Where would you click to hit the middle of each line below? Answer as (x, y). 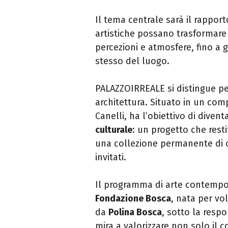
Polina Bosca (135, 212)
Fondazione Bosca (133, 198)
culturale (114, 130)
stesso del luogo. (132, 61)
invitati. (111, 157)
